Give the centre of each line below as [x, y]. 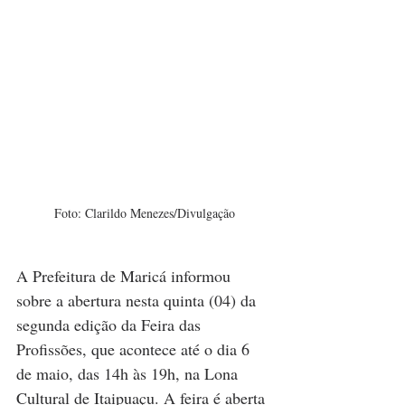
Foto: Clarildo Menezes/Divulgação [145, 213]
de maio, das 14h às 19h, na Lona [129, 374]
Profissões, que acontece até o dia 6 [135, 349]
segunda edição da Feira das [111, 325]
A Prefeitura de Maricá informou [126, 276]
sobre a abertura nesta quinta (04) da [138, 301]
